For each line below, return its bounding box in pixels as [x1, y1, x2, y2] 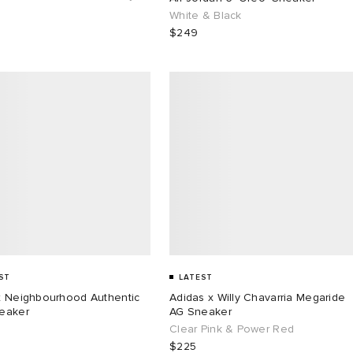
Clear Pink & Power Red [169, 321, 295, 336]
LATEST [179, 272, 213, 282]
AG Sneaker [169, 304, 232, 318]
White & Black [169, 8, 242, 22]
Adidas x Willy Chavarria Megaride [169, 290, 346, 304]
